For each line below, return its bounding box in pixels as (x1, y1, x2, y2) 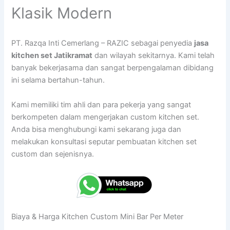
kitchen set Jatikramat (11, 51, 93, 61)
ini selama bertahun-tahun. (11, 75, 105, 85)
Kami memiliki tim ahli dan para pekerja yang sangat (11, 100, 191, 109)
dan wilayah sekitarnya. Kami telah (92, 51, 215, 61)
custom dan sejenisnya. (11, 149, 94, 159)
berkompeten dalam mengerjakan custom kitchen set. (11, 112, 200, 122)
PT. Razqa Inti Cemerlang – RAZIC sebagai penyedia (11, 39, 195, 48)
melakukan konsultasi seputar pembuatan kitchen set (11, 137, 197, 146)
